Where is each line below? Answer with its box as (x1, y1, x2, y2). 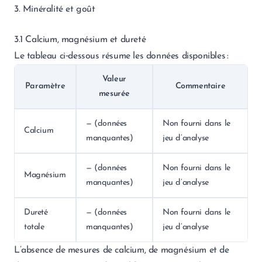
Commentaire (175, 82, 226, 91)
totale (24, 223, 44, 232)
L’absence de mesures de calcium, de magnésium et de (14, 246, 229, 255)
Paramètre (25, 82, 65, 91)
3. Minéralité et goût (14, 5, 95, 14)
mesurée (98, 89, 130, 98)
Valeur (102, 75, 126, 84)
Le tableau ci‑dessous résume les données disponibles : (14, 51, 229, 61)
